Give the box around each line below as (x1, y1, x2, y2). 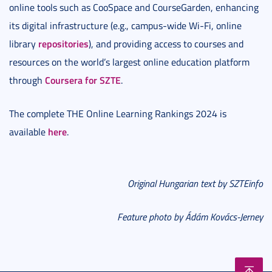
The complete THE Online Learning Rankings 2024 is (9, 106, 226, 120)
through (9, 73, 45, 87)
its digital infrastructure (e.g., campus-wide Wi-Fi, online (9, 18, 242, 32)
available (9, 124, 48, 138)
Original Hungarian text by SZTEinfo (127, 176, 263, 190)
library (9, 36, 38, 50)
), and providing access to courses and (89, 36, 243, 50)
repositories (38, 36, 89, 50)
